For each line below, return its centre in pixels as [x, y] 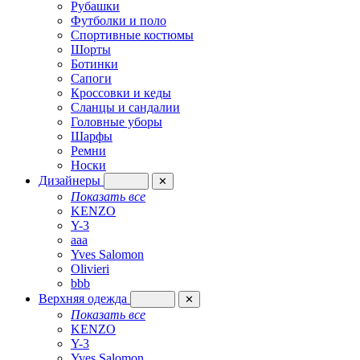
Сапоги [91, 79]
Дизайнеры [71, 181]
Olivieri [90, 269]
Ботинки [94, 64]
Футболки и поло [119, 21]
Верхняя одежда [84, 299]
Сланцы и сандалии [125, 108]
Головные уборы [117, 122]
